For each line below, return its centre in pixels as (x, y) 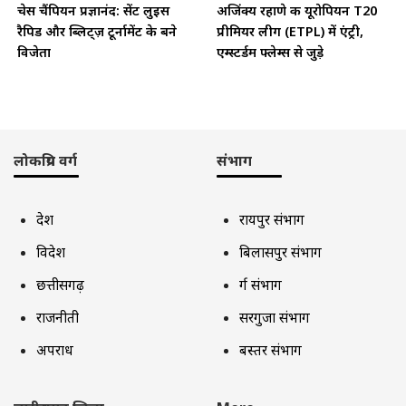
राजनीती (58, 317)
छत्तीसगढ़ (60, 284)
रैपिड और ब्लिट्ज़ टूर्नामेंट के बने (97, 31)
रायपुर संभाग (272, 219)
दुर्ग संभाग (261, 284)
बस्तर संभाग (271, 349)
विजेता (34, 52)
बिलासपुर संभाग (280, 251)
